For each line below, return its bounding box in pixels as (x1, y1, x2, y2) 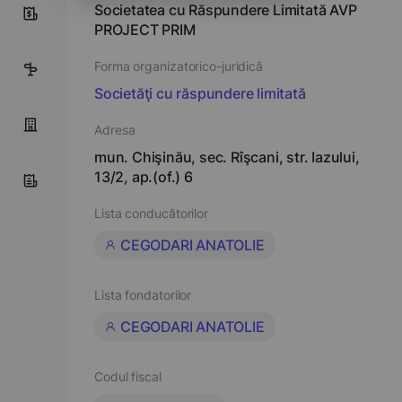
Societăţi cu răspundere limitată (94, 84, 306, 102)
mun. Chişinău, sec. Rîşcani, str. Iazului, (94, 148, 360, 166)
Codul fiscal (94, 369, 162, 384)
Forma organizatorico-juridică (94, 58, 264, 74)
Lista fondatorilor (94, 287, 192, 302)
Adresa (94, 122, 135, 137)
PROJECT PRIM (94, 21, 196, 39)
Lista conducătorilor (94, 205, 208, 221)
